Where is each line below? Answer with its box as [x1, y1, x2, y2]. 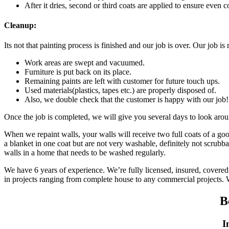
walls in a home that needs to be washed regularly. [4, 148, 166, 157]
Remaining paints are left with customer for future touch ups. [25, 77, 220, 86]
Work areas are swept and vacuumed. [25, 58, 145, 67]
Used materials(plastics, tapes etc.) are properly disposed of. [25, 86, 216, 95]
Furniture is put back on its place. [25, 67, 131, 77]
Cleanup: [4, 21, 36, 30]
